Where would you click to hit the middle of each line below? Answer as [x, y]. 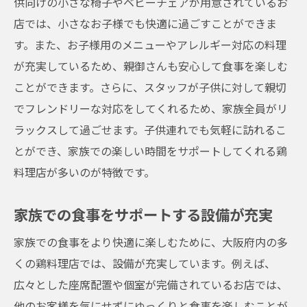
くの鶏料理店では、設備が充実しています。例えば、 [145, 263]
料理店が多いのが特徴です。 [84, 172]
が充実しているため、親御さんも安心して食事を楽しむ [151, 66]
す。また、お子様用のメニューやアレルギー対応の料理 [150, 45]
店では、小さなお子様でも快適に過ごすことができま [145, 23]
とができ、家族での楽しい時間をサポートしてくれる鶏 [150, 151]
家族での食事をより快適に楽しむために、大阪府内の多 [151, 242]
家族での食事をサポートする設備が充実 [143, 214]
